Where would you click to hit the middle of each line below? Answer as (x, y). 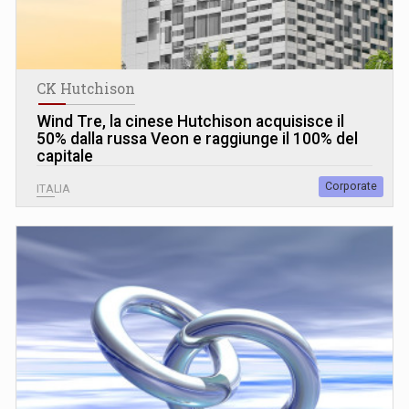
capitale (65, 156)
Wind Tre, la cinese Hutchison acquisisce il (190, 121)
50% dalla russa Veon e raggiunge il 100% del (197, 138)
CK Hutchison (86, 88)
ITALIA (53, 189)
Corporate (351, 186)
